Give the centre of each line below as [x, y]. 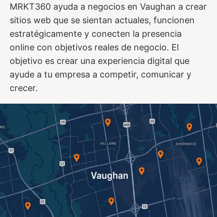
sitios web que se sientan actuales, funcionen [102, 20]
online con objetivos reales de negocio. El [94, 47]
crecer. [24, 88]
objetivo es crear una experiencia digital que [100, 61]
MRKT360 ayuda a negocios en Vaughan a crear [108, 6]
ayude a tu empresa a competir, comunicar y [101, 74]
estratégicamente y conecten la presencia [96, 33]
